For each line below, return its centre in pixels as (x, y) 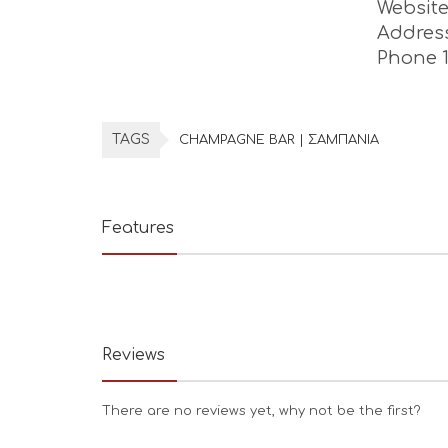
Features (138, 228)
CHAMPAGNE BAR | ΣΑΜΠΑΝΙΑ (279, 140)
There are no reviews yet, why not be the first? (261, 411)
